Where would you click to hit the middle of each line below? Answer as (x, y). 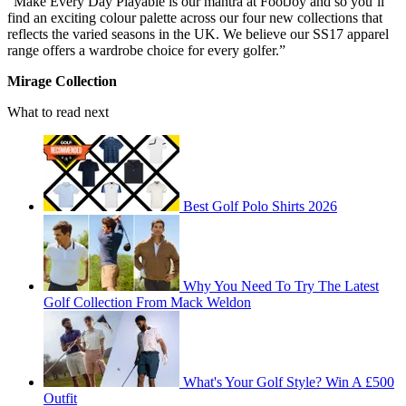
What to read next (58, 111)
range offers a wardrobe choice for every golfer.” (146, 50)
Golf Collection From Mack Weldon (147, 302)
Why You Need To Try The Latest (281, 285)
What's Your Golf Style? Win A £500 (289, 382)
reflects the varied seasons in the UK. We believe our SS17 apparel (198, 34)
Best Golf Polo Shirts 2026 (260, 206)
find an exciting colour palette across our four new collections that (195, 17)
